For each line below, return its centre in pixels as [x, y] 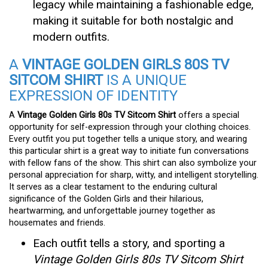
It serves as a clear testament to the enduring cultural [113, 187]
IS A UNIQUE [145, 80]
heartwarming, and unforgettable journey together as [112, 211]
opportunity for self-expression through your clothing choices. [130, 127]
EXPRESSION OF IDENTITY [93, 95]
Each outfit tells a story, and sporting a [129, 243]
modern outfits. [71, 36]
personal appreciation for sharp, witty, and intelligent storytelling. [134, 175]
